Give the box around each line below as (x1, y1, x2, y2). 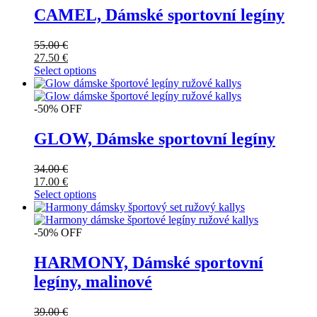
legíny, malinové (34, 272, 152, 292)
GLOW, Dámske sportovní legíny (34, 129, 275, 149)
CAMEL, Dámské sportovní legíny (34, 6, 284, 25)
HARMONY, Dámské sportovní (34, 253, 263, 272)
